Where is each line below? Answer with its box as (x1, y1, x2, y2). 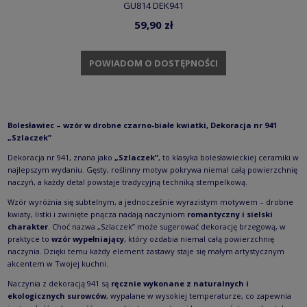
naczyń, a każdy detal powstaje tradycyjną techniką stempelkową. (8, 177, 249, 188)
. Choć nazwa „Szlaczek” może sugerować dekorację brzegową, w (48, 221, 286, 232)
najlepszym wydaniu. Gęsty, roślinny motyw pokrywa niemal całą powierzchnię (8, 164, 297, 175)
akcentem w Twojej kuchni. (8, 258, 108, 269)
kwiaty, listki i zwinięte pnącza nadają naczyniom (8, 209, 187, 220)
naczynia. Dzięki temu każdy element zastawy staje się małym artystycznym (8, 246, 284, 257)
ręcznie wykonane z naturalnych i (111, 278, 249, 289)
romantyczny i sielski (187, 209, 273, 220)
